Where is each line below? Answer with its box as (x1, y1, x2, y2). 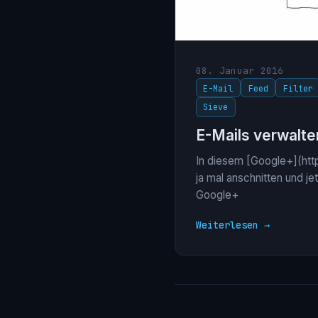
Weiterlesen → (195, 219, 270, 232)
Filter (283, 82, 313, 94)
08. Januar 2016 (195, 64, 284, 77)
